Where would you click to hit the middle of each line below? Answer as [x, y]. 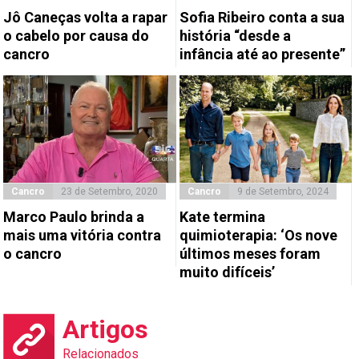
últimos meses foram [250, 254]
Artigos [106, 330]
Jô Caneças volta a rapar [86, 17]
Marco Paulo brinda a [74, 217]
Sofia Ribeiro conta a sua [262, 17]
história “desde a [235, 35]
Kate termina [222, 217]
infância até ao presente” [262, 54]
